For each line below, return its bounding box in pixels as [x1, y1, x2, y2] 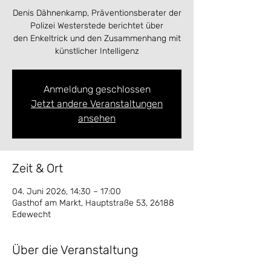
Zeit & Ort [12, 161, 63, 175]
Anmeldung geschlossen [43, 83, 151, 95]
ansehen [78, 113, 116, 124]
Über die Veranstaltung [12, 243, 139, 257]
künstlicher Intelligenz [54, 46, 139, 56]
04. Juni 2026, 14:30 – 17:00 [12, 186, 121, 197]
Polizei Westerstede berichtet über [30, 21, 163, 31]
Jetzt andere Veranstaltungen [31, 98, 163, 109]
